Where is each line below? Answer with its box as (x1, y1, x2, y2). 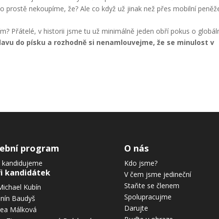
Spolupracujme (124, 192, 172, 201)
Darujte (124, 203, 148, 213)
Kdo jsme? (124, 158, 157, 168)
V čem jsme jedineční (124, 169, 191, 179)
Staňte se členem (124, 180, 179, 190)
